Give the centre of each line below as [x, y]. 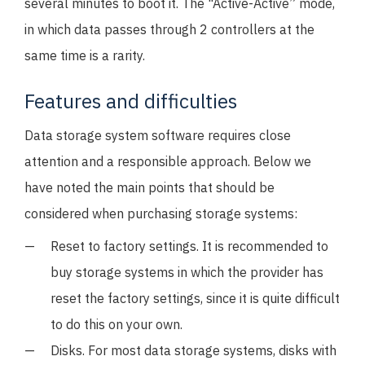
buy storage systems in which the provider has [187, 272]
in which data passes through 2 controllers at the [169, 29]
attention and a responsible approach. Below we [168, 161]
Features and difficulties [131, 101]
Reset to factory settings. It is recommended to [189, 246]
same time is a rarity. [85, 55]
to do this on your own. [117, 324]
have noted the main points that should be [150, 187]
